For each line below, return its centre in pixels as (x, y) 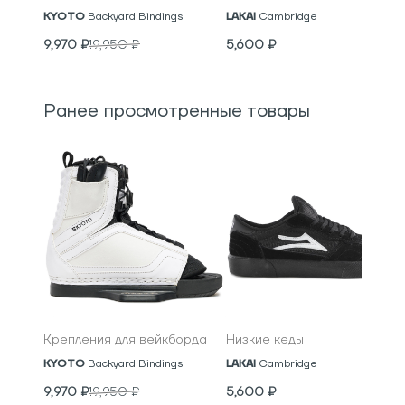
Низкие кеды (265, 340)
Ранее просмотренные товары (177, 111)
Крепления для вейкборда (125, 340)
